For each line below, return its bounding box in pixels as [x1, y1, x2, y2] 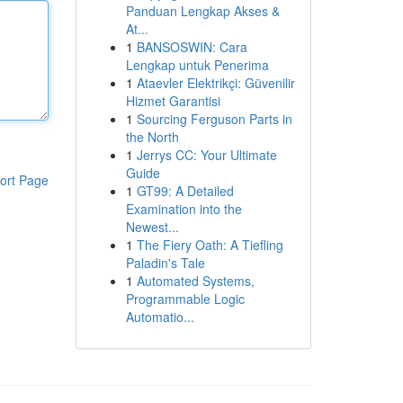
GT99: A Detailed [136, 182, 234, 200]
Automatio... [125, 308, 194, 326]
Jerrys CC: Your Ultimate [136, 146, 277, 164]
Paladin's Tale [125, 254, 205, 272]
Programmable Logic [125, 290, 245, 308]
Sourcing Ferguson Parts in [136, 110, 292, 128]
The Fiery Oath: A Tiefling [136, 236, 283, 254]
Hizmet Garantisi [125, 92, 220, 110]
